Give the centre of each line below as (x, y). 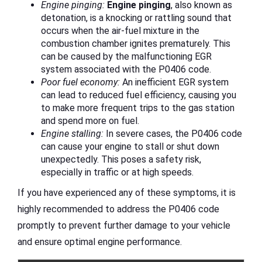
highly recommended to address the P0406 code (118, 209)
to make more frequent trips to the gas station (138, 108)
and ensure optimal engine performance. (100, 242)
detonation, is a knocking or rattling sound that (136, 18)
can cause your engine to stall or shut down (130, 147)
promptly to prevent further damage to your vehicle (124, 226)
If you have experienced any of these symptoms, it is (127, 193)
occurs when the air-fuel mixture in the (120, 31)
